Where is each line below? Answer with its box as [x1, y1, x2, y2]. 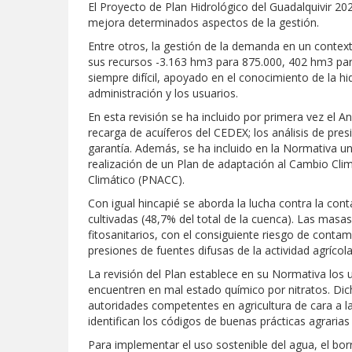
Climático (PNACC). [88, 172, 191, 187]
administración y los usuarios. [88, 86, 241, 101]
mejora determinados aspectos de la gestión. [88, 15, 322, 30]
